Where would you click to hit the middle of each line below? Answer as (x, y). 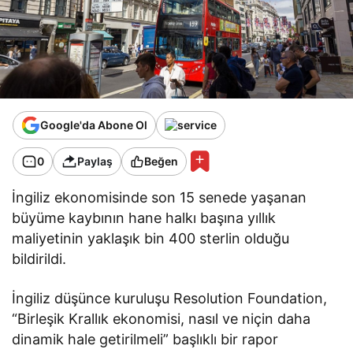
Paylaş (95, 162)
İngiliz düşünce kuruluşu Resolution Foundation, (170, 298)
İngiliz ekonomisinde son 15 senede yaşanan (160, 197)
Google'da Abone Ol (94, 125)
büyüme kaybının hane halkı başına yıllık (144, 217)
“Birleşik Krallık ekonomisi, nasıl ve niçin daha (162, 318)
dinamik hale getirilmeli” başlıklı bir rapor (145, 339)
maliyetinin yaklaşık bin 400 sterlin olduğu (151, 238)
